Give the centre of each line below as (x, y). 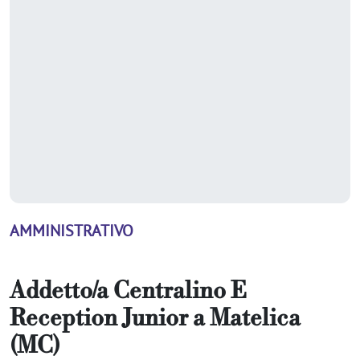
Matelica (255, 319)
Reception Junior (99, 319)
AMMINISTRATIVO (72, 231)
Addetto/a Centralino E (128, 291)
